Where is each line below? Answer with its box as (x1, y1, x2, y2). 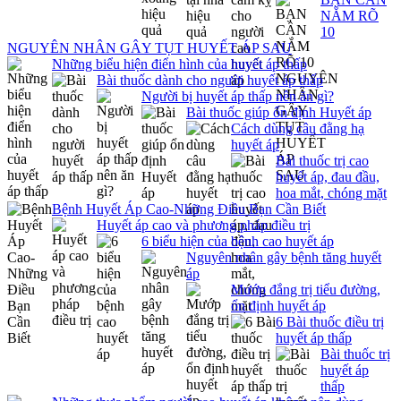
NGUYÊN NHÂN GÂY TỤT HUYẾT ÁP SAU (7, 40, 292, 55)
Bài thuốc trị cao (276, 153, 369, 168)
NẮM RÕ (320, 8, 379, 23)
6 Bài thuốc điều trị (276, 314, 384, 329)
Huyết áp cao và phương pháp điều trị (97, 218, 311, 233)
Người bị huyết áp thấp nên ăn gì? (141, 89, 334, 104)
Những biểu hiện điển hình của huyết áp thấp (52, 56, 307, 72)
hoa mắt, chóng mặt (276, 185, 387, 200)
